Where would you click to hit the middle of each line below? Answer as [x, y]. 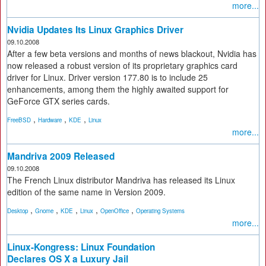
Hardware [50, 120]
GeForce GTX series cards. [58, 101]
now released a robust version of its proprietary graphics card [122, 65]
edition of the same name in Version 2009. [86, 192]
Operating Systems [160, 211]
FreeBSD [19, 120]
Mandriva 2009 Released [61, 156]
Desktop [18, 211]
